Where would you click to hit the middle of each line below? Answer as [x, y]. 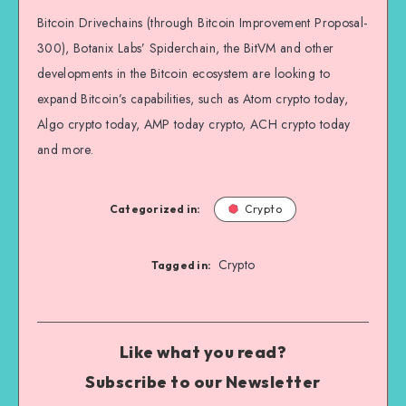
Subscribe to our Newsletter [203, 382]
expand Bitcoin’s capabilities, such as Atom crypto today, [193, 99]
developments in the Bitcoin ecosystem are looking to [184, 74]
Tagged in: [181, 266]
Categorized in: [155, 209]
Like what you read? [203, 353]
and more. [66, 150]
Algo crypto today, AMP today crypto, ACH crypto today [194, 125]
